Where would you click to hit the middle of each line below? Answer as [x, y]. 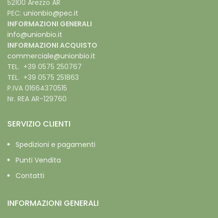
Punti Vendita [38, 160]
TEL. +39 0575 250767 [45, 67]
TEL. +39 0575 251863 [43, 77]
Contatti [30, 176]
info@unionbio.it [35, 35]
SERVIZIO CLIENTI [39, 124]
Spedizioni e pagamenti [55, 145]
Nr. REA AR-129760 [37, 99]
